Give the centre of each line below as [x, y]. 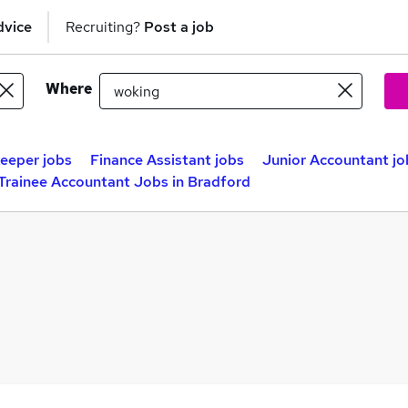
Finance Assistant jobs [167, 160]
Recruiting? [105, 26]
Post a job [179, 26]
